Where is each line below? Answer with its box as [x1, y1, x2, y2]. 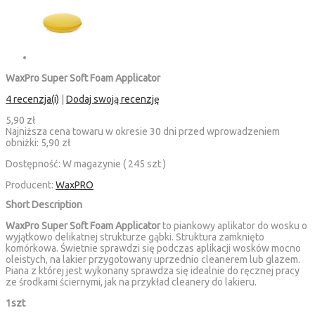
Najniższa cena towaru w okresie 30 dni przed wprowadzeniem [6, 126, 280, 138]
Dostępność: [6, 158, 63, 170]
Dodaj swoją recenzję [66, 94, 160, 105]
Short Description [6, 198, 82, 210]
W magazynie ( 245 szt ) [63, 158, 166, 170]
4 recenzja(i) [6, 94, 59, 105]
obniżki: [6, 137, 41, 149]
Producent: [6, 179, 53, 191]
